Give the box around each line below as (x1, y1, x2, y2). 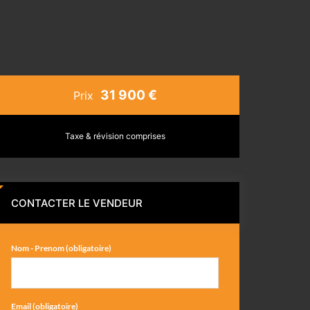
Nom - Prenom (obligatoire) (11, 243, 111, 253)
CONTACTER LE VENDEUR (11, 197, 143, 210)
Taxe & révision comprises (64, 131, 165, 141)
